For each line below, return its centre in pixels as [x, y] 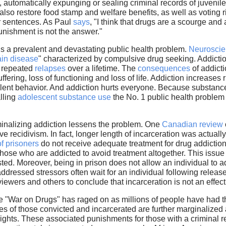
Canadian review [192, 125]
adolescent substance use [64, 97]
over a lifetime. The [101, 69]
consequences [164, 69]
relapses [50, 69]
